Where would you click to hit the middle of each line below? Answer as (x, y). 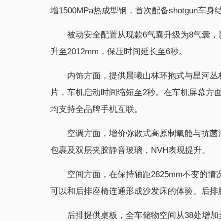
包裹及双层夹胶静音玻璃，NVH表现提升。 (130, 150)
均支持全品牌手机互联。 (96, 109)
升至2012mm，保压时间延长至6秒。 (119, 52)
